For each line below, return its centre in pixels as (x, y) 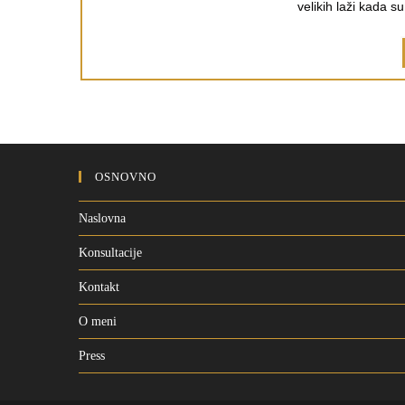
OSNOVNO (126, 176)
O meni (98, 321)
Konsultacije (110, 252)
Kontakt (99, 287)
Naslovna (102, 218)
